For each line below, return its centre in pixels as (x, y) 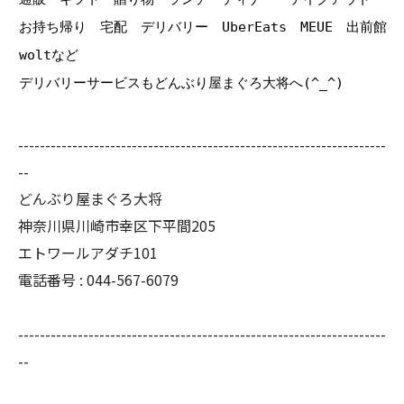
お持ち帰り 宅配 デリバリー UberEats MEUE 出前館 (203, 27)
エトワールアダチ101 (88, 253)
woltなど (49, 55)
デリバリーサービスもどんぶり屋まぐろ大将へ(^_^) (181, 83)
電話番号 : (52, 280)
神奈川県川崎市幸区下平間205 (117, 226)
